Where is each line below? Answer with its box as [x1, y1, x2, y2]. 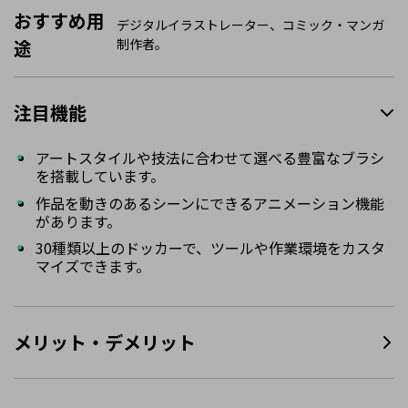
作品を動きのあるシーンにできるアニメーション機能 [36, 191, 384, 214]
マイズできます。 [36, 255, 150, 278]
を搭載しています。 [36, 164, 165, 187]
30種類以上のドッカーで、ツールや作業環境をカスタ [36, 237, 385, 260]
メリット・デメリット [14, 328, 196, 355]
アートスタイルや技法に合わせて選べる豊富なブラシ [36, 146, 384, 168]
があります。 [36, 209, 121, 232]
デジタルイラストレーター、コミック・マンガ [116, 15, 384, 34]
